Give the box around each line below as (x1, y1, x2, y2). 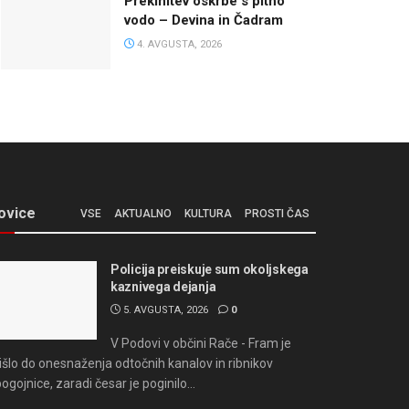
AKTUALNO (114, 207, 172, 221)
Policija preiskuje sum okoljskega (110, 262, 309, 278)
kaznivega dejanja (110, 279, 216, 295)
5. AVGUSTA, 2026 (121, 304, 208, 317)
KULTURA (184, 207, 232, 221)
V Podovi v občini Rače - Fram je (110, 336, 291, 351)
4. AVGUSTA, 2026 (134, 37, 222, 50)
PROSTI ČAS (245, 207, 309, 221)
